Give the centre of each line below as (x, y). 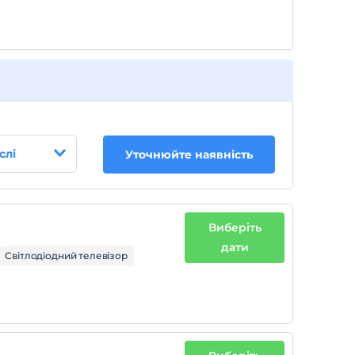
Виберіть (235, 227)
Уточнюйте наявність (189, 155)
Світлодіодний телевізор (66, 256)
